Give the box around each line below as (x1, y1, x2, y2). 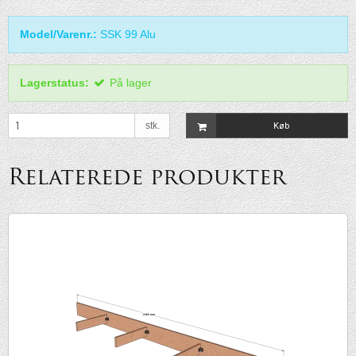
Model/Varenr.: (20, 27, 97, 41)
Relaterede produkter (8, 167, 286, 190)
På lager (110, 75, 152, 89)
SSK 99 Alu (100, 27, 156, 41)
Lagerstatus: (20, 75, 89, 89)
